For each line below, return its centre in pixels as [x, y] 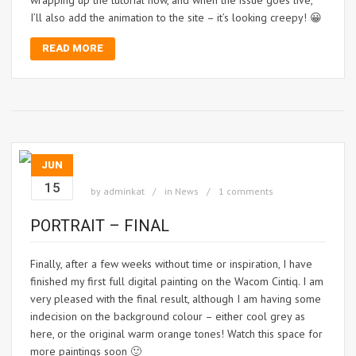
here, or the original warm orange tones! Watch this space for [176, 334]
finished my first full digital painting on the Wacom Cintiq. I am [177, 282]
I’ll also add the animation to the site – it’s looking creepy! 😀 [176, 18]
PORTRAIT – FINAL [100, 226]
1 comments [246, 192]
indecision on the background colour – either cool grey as [168, 317]
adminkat [124, 192]
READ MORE [73, 48]
